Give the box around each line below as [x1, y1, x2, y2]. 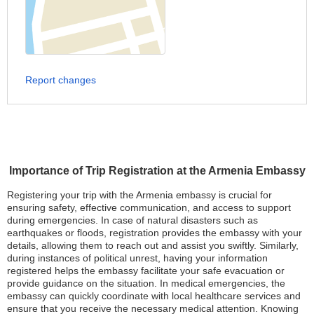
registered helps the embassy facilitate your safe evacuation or [7, 265, 285, 277]
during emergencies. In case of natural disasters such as [7, 214, 258, 226]
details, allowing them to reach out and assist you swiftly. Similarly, [7, 240, 299, 252]
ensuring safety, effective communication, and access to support [7, 202, 291, 214]
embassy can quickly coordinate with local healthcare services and [7, 290, 301, 302]
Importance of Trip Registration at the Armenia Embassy [8, 165, 306, 177]
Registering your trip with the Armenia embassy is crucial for [7, 189, 272, 201]
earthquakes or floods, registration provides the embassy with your [7, 227, 302, 239]
